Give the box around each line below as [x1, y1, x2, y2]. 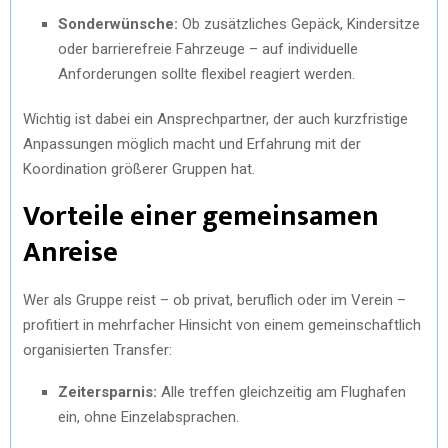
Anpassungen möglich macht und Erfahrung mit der [23, 134, 361, 153]
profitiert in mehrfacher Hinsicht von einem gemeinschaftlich [23, 315, 421, 334]
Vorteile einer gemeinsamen [23, 192, 379, 240]
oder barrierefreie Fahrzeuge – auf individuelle [58, 39, 358, 58]
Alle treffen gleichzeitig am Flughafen [157, 382, 406, 401]
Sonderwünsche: [58, 14, 178, 33]
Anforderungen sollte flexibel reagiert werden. [58, 64, 355, 83]
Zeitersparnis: [58, 382, 157, 401]
